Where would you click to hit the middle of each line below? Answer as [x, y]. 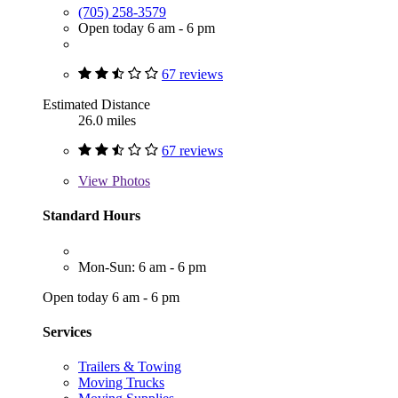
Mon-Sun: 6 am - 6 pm [142, 267]
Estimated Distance [96, 105]
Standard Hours [92, 216]
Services [67, 331]
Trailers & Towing [130, 367]
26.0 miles [107, 121]
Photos [129, 181]
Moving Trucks [121, 383]
